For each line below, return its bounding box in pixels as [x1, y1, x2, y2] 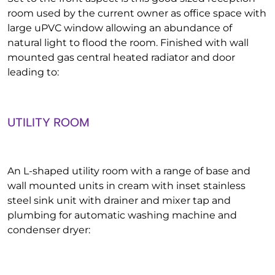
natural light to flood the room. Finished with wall [7, 37, 249, 48]
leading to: [7, 66, 59, 78]
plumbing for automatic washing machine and [7, 209, 237, 221]
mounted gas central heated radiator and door [7, 52, 235, 63]
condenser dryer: [7, 224, 90, 236]
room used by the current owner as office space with [7, 7, 266, 19]
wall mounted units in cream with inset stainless [7, 180, 246, 192]
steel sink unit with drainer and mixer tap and [7, 195, 231, 206]
